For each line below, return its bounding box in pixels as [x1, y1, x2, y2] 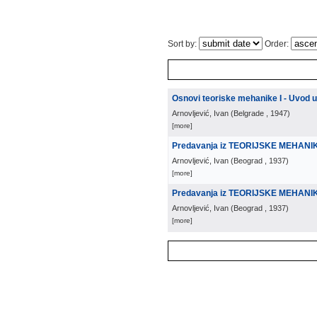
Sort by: [168, 39, 199, 49]
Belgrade [234, 109, 264, 117]
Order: [263, 39, 291, 49]
